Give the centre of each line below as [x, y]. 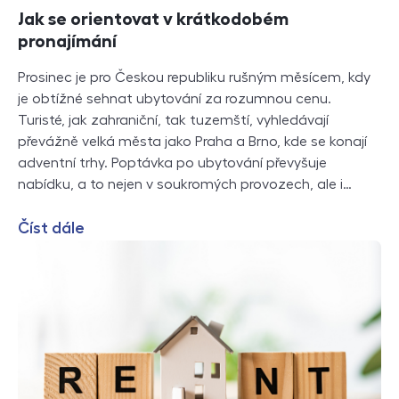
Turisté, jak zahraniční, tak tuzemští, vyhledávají [173, 121]
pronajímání [67, 41]
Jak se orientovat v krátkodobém [153, 19]
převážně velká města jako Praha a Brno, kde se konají [192, 142]
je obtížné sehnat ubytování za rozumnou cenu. [175, 99]
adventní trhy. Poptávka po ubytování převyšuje [172, 163]
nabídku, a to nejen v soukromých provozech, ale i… [185, 185]
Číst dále [51, 228]
